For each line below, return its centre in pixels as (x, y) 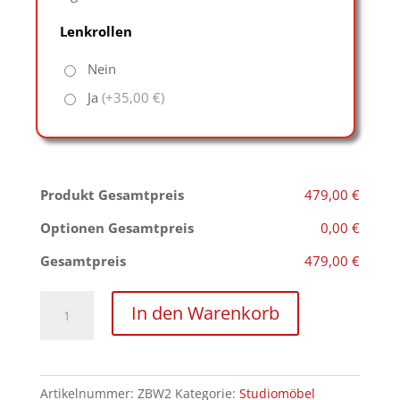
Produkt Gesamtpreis (112, 194)
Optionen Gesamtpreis (117, 227)
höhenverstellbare (95, 301)
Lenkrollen (96, 31)
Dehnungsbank (85, 325)
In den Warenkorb (205, 312)
